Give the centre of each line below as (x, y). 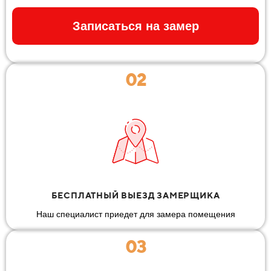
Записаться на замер (135, 26)
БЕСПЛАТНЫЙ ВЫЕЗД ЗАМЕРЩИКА (135, 195)
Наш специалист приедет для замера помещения (135, 214)
